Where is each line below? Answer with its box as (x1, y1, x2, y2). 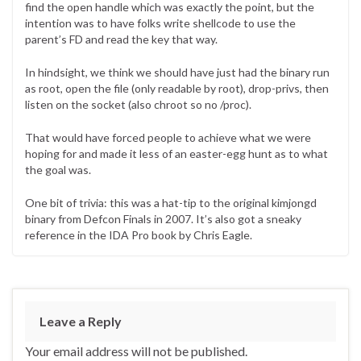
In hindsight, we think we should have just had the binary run (25, 64, 330, 79)
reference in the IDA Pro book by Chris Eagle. (25, 227, 252, 242)
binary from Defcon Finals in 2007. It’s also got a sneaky (25, 211, 301, 226)
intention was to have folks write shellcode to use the (25, 15, 296, 30)
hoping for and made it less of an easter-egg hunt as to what (25, 146, 328, 160)
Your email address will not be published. (25, 342, 247, 359)
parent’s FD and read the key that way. (25, 31, 218, 46)
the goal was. (25, 162, 91, 176)
